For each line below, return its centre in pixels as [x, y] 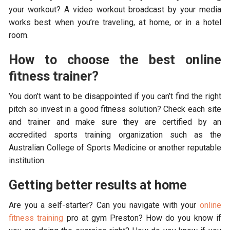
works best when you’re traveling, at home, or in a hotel [115, 22]
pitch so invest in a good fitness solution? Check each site [115, 109]
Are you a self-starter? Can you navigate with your [104, 205]
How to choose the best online [115, 60]
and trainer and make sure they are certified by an [115, 122]
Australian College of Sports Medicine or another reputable [115, 147]
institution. [27, 160]
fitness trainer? [54, 76]
